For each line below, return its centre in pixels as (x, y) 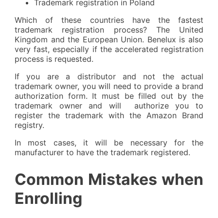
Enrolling (48, 199)
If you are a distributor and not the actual (109, 76)
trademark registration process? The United (109, 29)
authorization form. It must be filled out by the (109, 96)
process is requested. (54, 59)
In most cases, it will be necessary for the (109, 142)
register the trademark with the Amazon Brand (109, 115)
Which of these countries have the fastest (109, 20)
